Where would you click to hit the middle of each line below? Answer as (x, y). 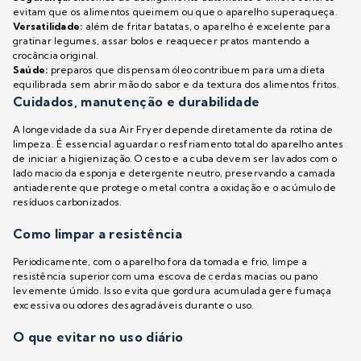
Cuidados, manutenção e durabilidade (137, 102)
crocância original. (56, 56)
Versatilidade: (48, 27)
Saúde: (31, 70)
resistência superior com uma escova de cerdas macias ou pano (166, 276)
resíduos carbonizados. (68, 202)
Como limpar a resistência (98, 234)
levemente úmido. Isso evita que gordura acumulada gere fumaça (172, 291)
